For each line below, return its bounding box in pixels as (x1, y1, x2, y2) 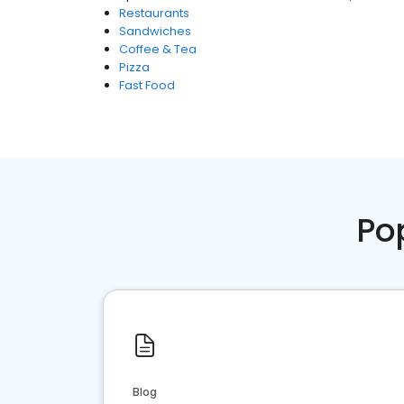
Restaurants (119, 5, 189, 22)
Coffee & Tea (119, 41, 197, 58)
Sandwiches (119, 23, 191, 40)
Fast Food (119, 77, 175, 94)
